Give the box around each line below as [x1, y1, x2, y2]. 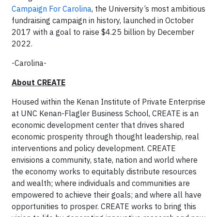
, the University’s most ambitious [92, 3, 205, 14]
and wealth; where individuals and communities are [12, 178, 190, 188]
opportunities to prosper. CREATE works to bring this [12, 201, 196, 211]
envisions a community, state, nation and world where [12, 155, 198, 165]
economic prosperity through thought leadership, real [12, 131, 199, 141]
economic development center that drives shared [12, 120, 184, 130]
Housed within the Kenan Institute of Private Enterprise [12, 96, 205, 107]
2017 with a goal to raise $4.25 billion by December [12, 27, 194, 37]
